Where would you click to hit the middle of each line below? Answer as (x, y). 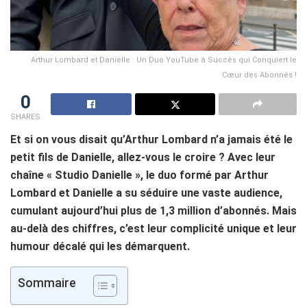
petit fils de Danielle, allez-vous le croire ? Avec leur (143, 158)
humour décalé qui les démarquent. (100, 247)
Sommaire (47, 283)
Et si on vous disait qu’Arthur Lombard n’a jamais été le (151, 140)
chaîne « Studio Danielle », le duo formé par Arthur (139, 175)
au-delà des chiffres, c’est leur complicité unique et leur (153, 229)
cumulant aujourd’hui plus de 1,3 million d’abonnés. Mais (153, 211)
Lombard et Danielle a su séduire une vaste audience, (146, 193)
